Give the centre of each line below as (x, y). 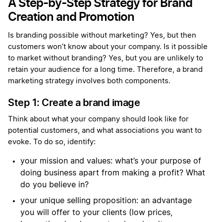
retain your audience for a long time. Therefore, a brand (105, 70)
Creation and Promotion (71, 17)
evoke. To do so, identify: (52, 142)
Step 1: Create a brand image (74, 103)
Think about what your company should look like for (98, 119)
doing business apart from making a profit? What (113, 173)
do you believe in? (55, 185)
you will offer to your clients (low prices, (96, 213)
